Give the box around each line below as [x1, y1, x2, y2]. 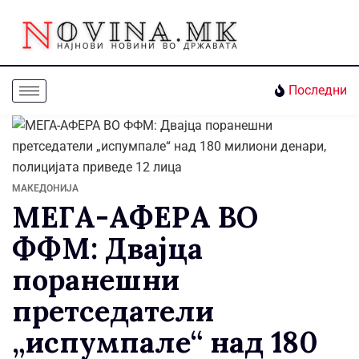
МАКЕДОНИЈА [12, 183, 79, 195]
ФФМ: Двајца [12, 230, 203, 268]
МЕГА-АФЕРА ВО [12, 199, 258, 236]
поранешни [12, 261, 179, 299]
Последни [288, 83, 347, 99]
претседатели [12, 292, 214, 330]
